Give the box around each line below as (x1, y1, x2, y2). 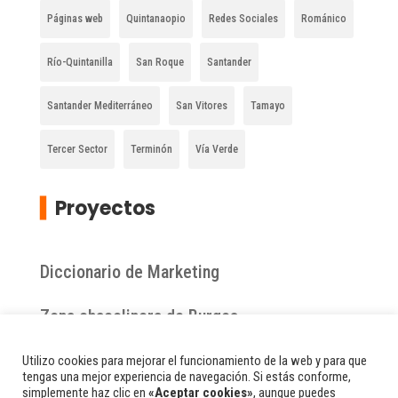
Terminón (130, 143, 172, 156)
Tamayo (250, 99, 285, 113)
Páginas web (46, 12, 103, 26)
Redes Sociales (208, 12, 278, 26)
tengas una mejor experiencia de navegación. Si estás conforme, (22, 368, 351, 385)
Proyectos (54, 195, 155, 223)
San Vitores (175, 99, 227, 113)
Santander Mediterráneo (46, 99, 153, 113)
